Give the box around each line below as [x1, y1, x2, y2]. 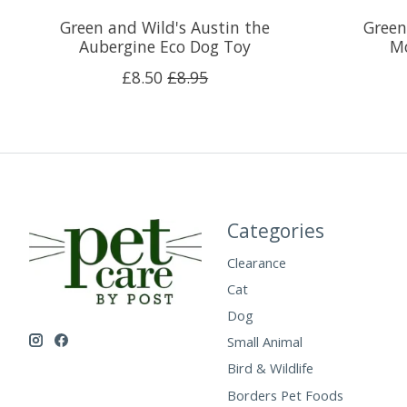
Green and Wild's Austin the [60, 15, 271, 38]
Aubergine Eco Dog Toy [79, 35, 252, 57]
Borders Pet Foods [226, 385, 343, 404]
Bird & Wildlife [226, 359, 313, 378]
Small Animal [226, 333, 303, 352]
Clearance [226, 253, 286, 272]
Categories [226, 216, 324, 243]
